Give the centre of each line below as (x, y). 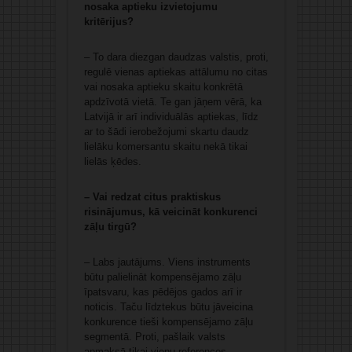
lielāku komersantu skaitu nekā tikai (165, 147)
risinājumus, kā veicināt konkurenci (170, 212)
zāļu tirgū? (110, 227)
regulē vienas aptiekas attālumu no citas (176, 72)
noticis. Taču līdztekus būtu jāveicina (168, 307)
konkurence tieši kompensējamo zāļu (168, 322)
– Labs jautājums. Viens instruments (167, 262)
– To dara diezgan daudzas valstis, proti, (176, 57)
